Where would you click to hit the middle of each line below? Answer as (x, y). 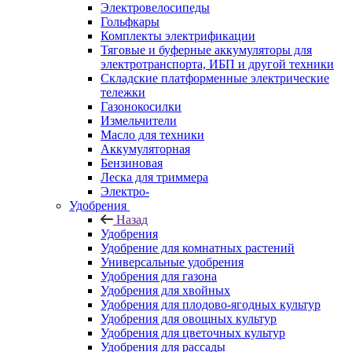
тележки (123, 92)
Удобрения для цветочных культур (193, 332)
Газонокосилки (141, 106)
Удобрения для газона (159, 276)
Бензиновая (132, 163)
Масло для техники (152, 134)
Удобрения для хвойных (165, 290)
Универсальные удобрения (172, 262)
